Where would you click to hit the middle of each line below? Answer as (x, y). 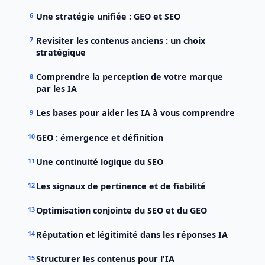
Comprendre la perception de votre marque (129, 77)
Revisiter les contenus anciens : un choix (120, 41)
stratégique (61, 53)
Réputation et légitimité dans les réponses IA (132, 235)
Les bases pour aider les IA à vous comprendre (135, 113)
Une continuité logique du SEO (99, 161)
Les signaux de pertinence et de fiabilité (121, 186)
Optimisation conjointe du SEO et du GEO (121, 210)
